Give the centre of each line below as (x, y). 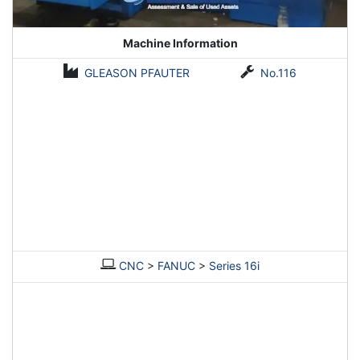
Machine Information (180, 43)
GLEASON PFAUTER (137, 72)
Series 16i (234, 266)
